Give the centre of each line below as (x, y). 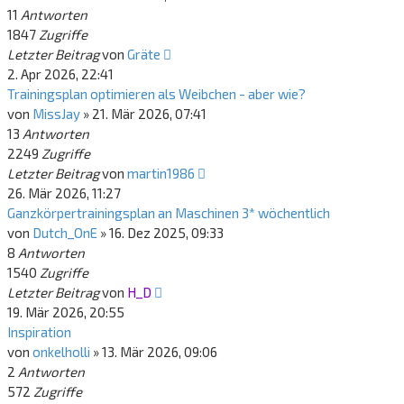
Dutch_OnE (65, 233)
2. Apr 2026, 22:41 (60, 74)
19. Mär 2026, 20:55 (66, 312)
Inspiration (39, 332)
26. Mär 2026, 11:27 (64, 193)
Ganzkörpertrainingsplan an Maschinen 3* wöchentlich (169, 213)
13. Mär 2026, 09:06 (160, 352)
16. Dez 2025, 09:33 (166, 233)
